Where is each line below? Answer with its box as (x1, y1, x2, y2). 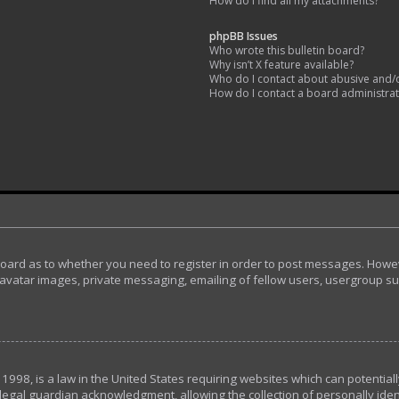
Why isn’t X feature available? (209, 57, 354, 72)
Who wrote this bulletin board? (209, 43, 365, 58)
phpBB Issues (209, 28, 279, 44)
